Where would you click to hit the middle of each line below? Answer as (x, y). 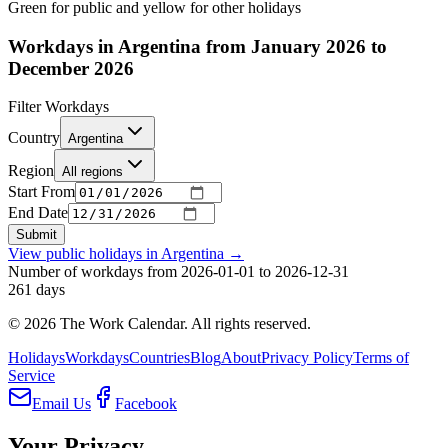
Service (31, 376)
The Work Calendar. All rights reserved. (183, 324)
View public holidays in (84, 254)
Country (34, 138)
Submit (36, 235)
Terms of (381, 358)
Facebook (146, 404)
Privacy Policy (307, 358)
